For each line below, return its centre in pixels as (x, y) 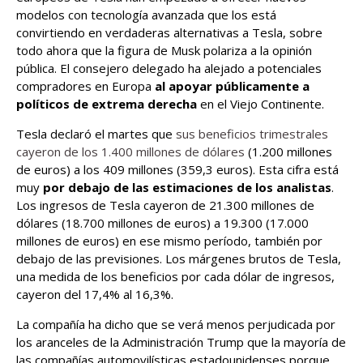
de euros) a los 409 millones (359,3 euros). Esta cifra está (177, 169)
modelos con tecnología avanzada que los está (146, 15)
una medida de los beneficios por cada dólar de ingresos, (175, 276)
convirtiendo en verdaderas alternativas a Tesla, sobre (169, 32)
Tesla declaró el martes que (96, 134)
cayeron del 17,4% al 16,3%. (95, 294)
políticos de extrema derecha (107, 104)
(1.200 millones (288, 152)
